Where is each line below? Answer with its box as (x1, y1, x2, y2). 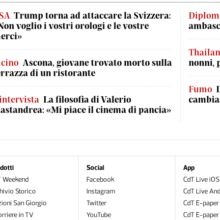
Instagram (86, 187, 115, 195)
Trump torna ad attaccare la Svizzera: (14, 10, 171, 21)
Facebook (86, 175, 114, 184)
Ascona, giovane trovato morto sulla (23, 57, 172, 68)
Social (86, 164, 104, 172)
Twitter (86, 199, 107, 207)
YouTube (86, 211, 111, 219)
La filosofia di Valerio (43, 94, 131, 105)
